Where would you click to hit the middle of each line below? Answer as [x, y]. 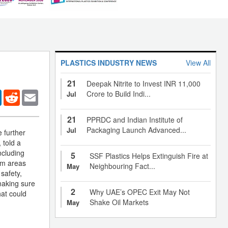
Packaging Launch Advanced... [136, 130]
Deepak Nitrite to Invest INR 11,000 [144, 83]
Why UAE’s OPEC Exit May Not [140, 192]
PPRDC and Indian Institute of [135, 119]
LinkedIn [15, 93]
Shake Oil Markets [119, 202]
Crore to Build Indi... [119, 93]
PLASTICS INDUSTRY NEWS [109, 62]
